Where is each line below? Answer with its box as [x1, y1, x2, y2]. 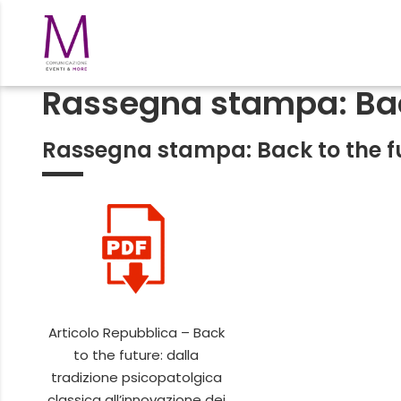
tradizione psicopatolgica [50, 367, 222, 387]
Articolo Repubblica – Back [47, 322, 225, 342]
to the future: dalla [73, 345, 199, 364]
